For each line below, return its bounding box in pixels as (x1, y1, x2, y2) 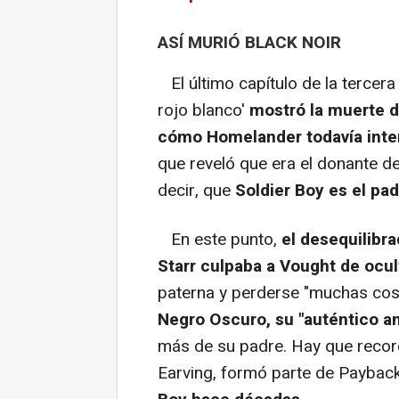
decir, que (158, 177, 235, 203)
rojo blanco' (158, 97, 249, 123)
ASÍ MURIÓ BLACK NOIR (158, 29, 341, 55)
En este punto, (158, 226, 281, 252)
